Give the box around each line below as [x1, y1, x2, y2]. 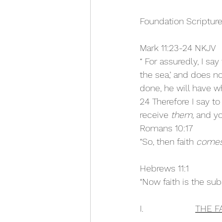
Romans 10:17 [140, 123, 193, 134]
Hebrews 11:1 [140, 163, 189, 174]
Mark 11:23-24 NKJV [140, 43, 216, 54]
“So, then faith [140, 136, 196, 147]
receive [140, 110, 171, 120]
